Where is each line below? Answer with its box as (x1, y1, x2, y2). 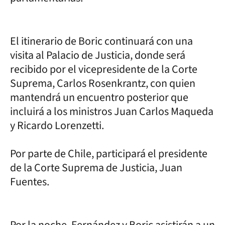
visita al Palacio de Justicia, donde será (10, 47, 185, 63)
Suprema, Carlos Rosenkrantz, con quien (10, 75, 195, 91)
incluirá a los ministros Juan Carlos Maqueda (10, 103, 213, 120)
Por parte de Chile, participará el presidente (10, 145, 207, 162)
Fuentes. (10, 173, 49, 190)
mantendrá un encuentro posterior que (10, 89, 188, 105)
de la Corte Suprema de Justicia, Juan (10, 159, 182, 176)
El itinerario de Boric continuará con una (10, 33, 193, 49)
